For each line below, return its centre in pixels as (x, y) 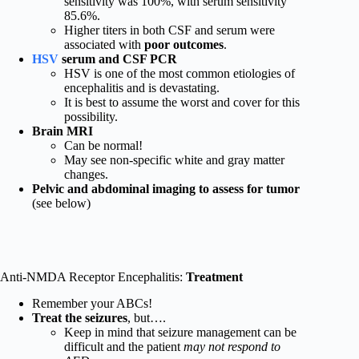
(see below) (61, 204)
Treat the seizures (80, 317)
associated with (104, 45)
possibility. (91, 117)
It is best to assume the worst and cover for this (182, 103)
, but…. (147, 317)
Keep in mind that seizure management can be (180, 332)
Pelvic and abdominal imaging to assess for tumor (166, 189)
